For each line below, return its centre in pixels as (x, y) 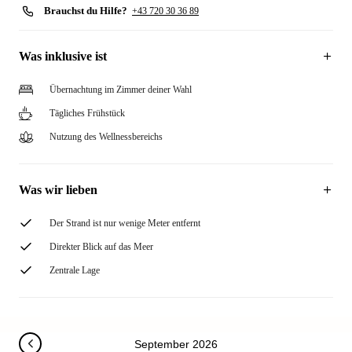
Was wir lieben (58, 190)
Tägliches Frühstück (87, 113)
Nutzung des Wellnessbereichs (106, 137)
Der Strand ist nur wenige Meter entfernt (125, 223)
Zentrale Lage (75, 270)
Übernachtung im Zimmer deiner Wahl (121, 90)
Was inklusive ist (63, 56)
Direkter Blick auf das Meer (101, 247)
